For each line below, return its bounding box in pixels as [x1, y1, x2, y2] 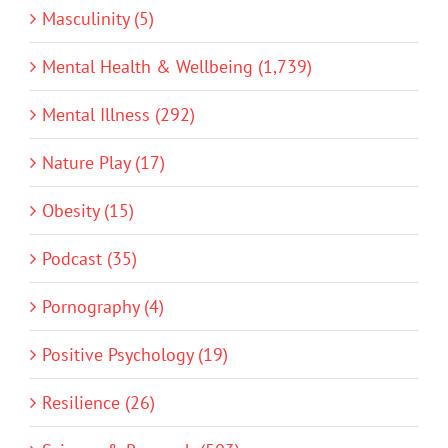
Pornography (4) [42, 295, 164, 319]
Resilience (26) [42, 391, 155, 415]
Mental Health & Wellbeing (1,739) [42, 55, 312, 79]
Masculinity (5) [42, 7, 154, 31]
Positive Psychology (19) [42, 343, 228, 367]
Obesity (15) [42, 199, 134, 223]
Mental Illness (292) [42, 103, 195, 127]
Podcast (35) [42, 247, 137, 271]
